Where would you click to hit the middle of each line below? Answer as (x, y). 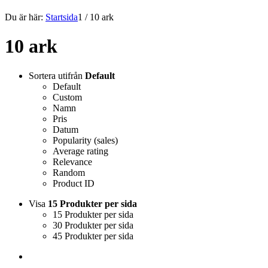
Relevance (72, 162)
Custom (67, 97)
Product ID (74, 183)
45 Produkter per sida (93, 236)
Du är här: (24, 17)
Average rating (80, 151)
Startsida (62, 17)
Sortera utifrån (57, 75)
